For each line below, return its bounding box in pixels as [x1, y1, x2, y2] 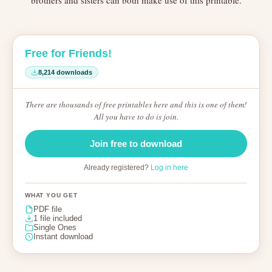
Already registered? [84, 163, 151, 172]
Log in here [151, 163, 188, 172]
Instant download [33, 232, 93, 241]
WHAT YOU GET [25, 192, 78, 199]
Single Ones [33, 223, 76, 232]
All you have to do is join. [93, 111, 178, 122]
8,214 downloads [38, 69, 92, 76]
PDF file [33, 205, 62, 214]
